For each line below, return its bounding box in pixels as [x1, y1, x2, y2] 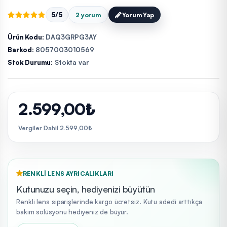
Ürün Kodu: [8, 33, 44, 42]
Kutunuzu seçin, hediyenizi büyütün [16, 183, 155, 195]
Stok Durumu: [8, 58, 53, 67]
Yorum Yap [122, 11, 154, 19]
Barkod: [8, 46, 35, 54]
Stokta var [53, 58, 89, 67]
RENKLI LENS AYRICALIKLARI [23, 169, 113, 177]
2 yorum [75, 11, 101, 19]
